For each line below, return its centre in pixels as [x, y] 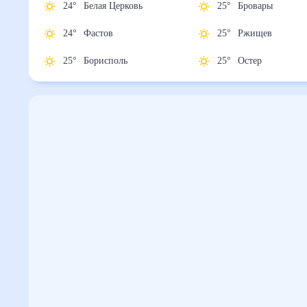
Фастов [104, 34]
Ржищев [261, 34]
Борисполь [113, 61]
